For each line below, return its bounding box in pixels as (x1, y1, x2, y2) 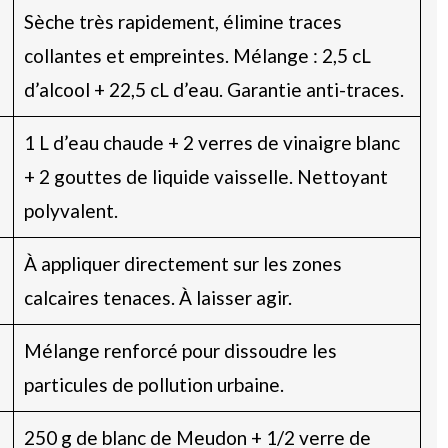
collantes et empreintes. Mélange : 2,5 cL (23, 43, 371, 67)
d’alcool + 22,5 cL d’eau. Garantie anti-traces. (23, 77, 404, 101)
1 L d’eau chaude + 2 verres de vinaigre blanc (23, 130, 400, 154)
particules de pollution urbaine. (23, 372, 284, 396)
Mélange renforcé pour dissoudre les (23, 338, 337, 362)
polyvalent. (23, 198, 118, 222)
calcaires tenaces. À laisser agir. (23, 285, 292, 309)
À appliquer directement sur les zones (23, 251, 342, 275)
